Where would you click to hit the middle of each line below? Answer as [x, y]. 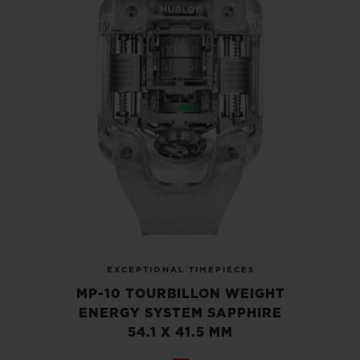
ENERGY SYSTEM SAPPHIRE [180, 314]
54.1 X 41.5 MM [180, 333]
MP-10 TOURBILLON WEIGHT [180, 295]
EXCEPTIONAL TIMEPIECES [180, 270]
